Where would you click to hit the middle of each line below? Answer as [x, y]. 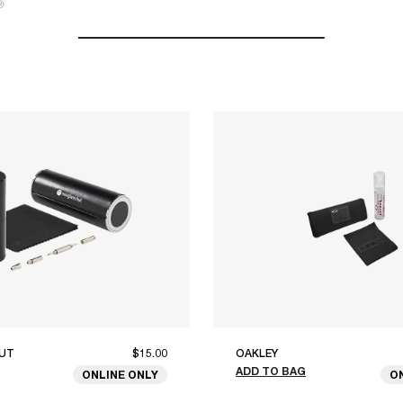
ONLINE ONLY [120, 375]
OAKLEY [257, 354]
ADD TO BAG [271, 372]
